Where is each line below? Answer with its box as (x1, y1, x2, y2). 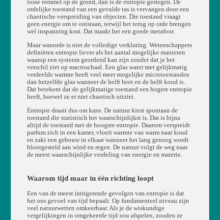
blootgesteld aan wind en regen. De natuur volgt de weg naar (27, 143, 188, 151)
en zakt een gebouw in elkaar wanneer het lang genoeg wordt (27, 136, 189, 143)
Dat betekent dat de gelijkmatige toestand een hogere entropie (27, 85, 192, 93)
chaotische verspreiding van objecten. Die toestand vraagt (27, 13, 181, 21)
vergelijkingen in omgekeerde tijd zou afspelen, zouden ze (27, 212, 183, 219)
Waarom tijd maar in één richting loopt (27, 174, 154, 182)
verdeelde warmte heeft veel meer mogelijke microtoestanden (27, 71, 190, 78)
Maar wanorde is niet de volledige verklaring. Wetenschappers (27, 41, 192, 49)
